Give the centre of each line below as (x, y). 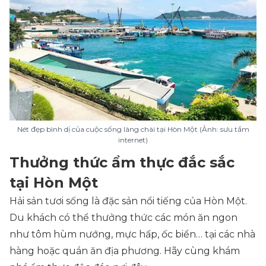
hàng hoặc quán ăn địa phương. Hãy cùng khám (125, 251)
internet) (133, 140)
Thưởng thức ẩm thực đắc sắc (122, 163)
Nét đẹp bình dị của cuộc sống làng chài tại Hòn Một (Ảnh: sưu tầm (133, 129)
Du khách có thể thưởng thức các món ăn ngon (123, 218)
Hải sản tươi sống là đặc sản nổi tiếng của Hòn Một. (128, 201)
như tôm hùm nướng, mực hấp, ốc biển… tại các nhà (132, 235)
